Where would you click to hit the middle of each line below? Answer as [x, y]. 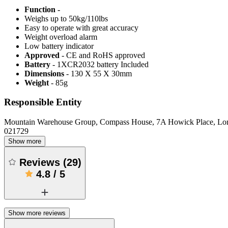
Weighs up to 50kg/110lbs [66, 18]
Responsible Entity [43, 102]
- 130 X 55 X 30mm [98, 73]
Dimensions [44, 73]
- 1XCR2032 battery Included [99, 64]
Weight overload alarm [61, 37]
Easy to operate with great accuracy [81, 27]
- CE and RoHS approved [103, 55]
